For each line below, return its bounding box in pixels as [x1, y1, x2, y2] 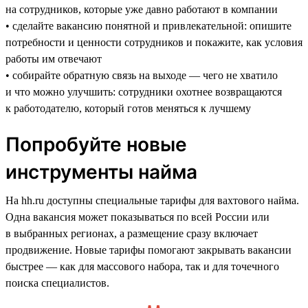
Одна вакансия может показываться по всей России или [5, 210, 269, 223]
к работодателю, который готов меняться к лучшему [5, 102, 251, 114]
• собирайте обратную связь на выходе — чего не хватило [5, 69, 278, 81]
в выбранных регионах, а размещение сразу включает [5, 227, 258, 239]
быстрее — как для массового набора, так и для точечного [5, 260, 279, 272]
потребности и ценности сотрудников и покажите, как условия [5, 36, 302, 48]
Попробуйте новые [5, 132, 187, 156]
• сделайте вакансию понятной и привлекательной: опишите [5, 19, 291, 32]
